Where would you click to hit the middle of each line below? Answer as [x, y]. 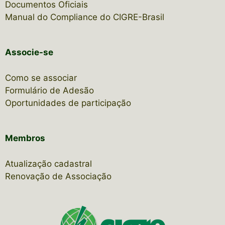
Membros [25, 138]
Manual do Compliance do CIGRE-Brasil [85, 17]
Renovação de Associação [58, 176]
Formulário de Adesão [49, 90]
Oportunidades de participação [68, 103]
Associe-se [29, 52]
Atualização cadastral [48, 163]
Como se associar [41, 78]
